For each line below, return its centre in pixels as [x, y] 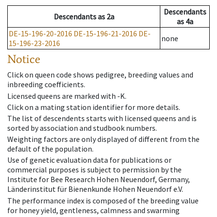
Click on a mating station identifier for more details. [94, 107]
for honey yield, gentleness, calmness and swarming [93, 210]
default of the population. [50, 149]
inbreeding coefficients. [46, 85]
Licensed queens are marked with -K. [67, 96]
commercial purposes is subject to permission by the [94, 170]
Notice [24, 59]
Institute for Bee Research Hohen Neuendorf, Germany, [99, 179]
